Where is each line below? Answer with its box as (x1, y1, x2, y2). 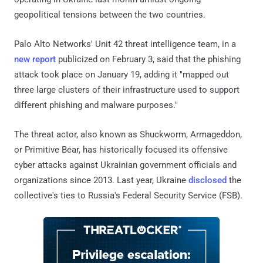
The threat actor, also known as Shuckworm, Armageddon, (14, 129, 242, 140)
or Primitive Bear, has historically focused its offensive (14, 144, 228, 155)
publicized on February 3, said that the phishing (56, 53, 241, 65)
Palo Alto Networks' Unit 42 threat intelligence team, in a (14, 38, 236, 49)
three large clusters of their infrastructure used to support (14, 84, 240, 95)
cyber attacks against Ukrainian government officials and (14, 159, 237, 170)
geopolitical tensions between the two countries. (14, 9, 205, 20)
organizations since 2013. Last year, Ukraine (14, 174, 188, 186)
